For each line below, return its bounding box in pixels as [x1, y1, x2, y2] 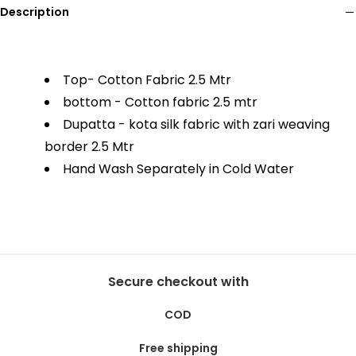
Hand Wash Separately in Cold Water [63, 160, 294, 179]
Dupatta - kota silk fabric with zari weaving [63, 115, 330, 134]
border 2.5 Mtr [44, 137, 134, 157]
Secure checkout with [107, 273, 249, 292]
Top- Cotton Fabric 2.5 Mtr [63, 71, 231, 90]
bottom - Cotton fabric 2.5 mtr [63, 93, 257, 112]
